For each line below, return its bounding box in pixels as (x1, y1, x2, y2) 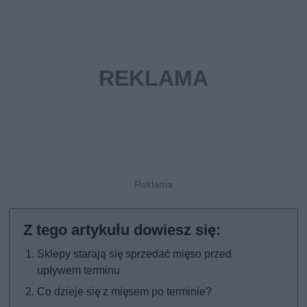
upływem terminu (37, 264, 121, 278)
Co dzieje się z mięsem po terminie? (37, 285, 212, 299)
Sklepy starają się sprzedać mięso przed (37, 247, 232, 261)
